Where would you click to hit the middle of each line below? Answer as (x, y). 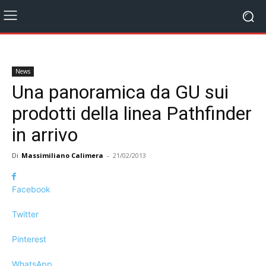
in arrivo (45, 135)
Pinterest (29, 239)
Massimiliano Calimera (62, 155)
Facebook (31, 189)
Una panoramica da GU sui (120, 92)
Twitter (25, 214)
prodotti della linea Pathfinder (132, 113)
